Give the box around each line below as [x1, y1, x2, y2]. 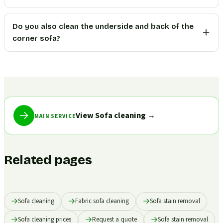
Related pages [4, 152, 92, 168]
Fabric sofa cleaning [75, 196, 129, 206]
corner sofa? [12, 34, 60, 43]
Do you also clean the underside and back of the [12, 22, 194, 31]
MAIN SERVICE [34, 112, 76, 120]
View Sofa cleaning [75, 110, 146, 122]
